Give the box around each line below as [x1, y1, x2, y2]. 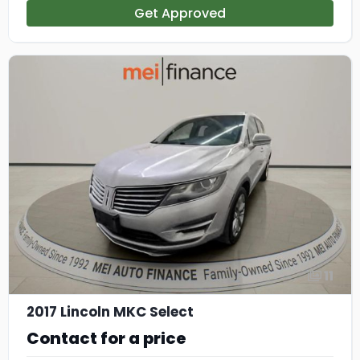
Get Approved [134, 4, 226, 23]
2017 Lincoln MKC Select [27, 302, 194, 322]
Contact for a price [27, 327, 186, 350]
